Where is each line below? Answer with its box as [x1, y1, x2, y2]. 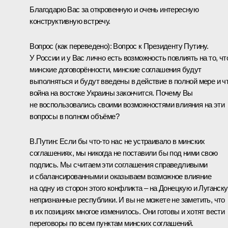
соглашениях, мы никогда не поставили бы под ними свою [30, 149, 218, 158]
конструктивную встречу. [30, 17, 110, 26]
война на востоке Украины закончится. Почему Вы [30, 89, 193, 98]
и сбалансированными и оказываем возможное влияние [30, 172, 211, 181]
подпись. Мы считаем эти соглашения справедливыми [30, 160, 208, 169]
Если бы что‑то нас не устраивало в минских [58, 137, 205, 146]
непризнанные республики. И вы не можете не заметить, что [30, 195, 225, 205]
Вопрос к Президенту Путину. [113, 42, 209, 51]
